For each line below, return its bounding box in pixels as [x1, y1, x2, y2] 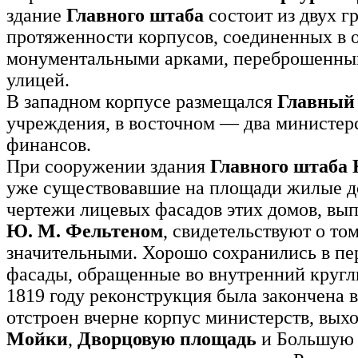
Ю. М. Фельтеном [6, 220, 163, 241]
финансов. [6, 133, 91, 155]
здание [6, 4, 66, 26]
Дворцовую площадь [78, 328, 257, 349]
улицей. [6, 69, 70, 90]
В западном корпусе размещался [6, 90, 277, 112]
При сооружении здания [6, 155, 210, 177]
